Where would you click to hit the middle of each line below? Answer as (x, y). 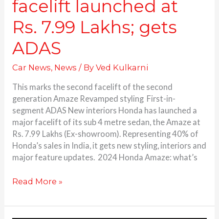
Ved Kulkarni (122, 67)
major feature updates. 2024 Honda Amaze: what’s (105, 157)
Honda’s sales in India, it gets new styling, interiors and (109, 146)
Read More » (38, 182)
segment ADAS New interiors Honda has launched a (105, 110)
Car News (32, 67)
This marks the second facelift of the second (93, 87)
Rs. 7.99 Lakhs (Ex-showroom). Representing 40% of (106, 134)
